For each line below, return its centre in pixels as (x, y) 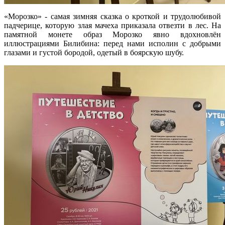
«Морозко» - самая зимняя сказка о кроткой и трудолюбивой (113, 16)
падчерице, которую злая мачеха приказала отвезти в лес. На (113, 25)
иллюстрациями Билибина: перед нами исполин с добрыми (113, 43)
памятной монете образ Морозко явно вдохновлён (113, 34)
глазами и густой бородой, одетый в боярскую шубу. (94, 52)
